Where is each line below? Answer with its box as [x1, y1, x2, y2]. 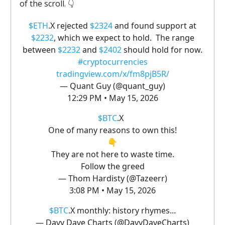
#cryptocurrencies [77, 56, 148, 67]
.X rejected [48, 20, 90, 31]
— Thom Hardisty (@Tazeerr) [58, 172, 167, 184]
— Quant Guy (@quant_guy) [60, 80, 165, 91]
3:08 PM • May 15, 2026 [69, 184, 156, 196]
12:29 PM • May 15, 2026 [67, 92, 158, 103]
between [23, 44, 58, 55]
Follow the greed [80, 160, 145, 172]
